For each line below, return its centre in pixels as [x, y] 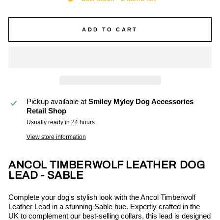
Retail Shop [46, 111]
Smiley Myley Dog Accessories [141, 102]
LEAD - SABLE [46, 176]
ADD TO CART [110, 29]
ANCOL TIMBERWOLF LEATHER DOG [107, 165]
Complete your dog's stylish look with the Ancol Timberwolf [102, 198]
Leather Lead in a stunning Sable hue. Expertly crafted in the [104, 207]
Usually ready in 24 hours [60, 122]
